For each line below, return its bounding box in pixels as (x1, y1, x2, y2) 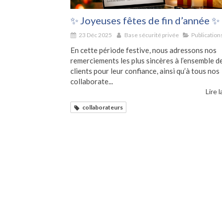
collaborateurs (82, 104, 123, 111)
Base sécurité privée (124, 31, 179, 39)
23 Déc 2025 (79, 31, 112, 39)
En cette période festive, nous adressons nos (70, 46, 217, 55)
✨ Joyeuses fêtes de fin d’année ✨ (70, 14, 220, 27)
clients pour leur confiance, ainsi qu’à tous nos (70, 66, 220, 76)
